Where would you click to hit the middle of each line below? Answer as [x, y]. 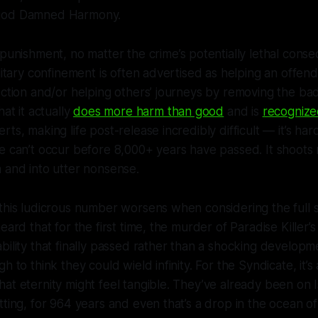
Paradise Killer [269, 227]
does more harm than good [149, 111]
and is [243, 111]
